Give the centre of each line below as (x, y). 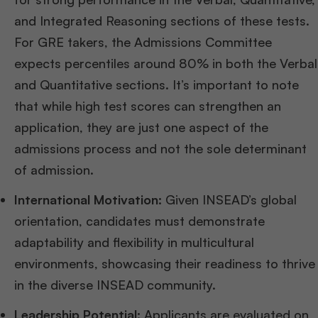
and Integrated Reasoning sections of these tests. (162, 21)
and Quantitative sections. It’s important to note (157, 84)
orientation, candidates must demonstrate (139, 221)
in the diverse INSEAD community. (115, 285)
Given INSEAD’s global (229, 199)
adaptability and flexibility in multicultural (134, 242)
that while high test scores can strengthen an (148, 106)
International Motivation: (88, 199)
